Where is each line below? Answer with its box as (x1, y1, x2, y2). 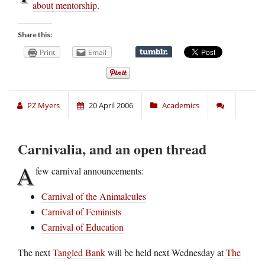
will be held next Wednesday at (105, 245, 226, 258)
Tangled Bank (53, 245, 105, 258)
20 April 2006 (89, 99, 133, 111)
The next (18, 245, 53, 258)
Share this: (18, 30, 52, 39)
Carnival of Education (41, 220, 124, 233)
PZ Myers (27, 99, 60, 111)
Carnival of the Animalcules (41, 189, 146, 202)
